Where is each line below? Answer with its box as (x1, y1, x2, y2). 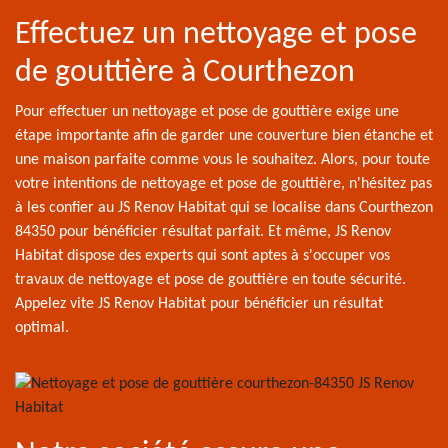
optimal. (15, 320, 69, 336)
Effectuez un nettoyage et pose (15, 19, 417, 51)
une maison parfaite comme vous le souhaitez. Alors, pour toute (15, 152, 430, 168)
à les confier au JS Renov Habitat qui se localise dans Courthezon (15, 200, 433, 216)
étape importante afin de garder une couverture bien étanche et (15, 128, 433, 144)
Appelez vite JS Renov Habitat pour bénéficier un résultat (15, 296, 383, 312)
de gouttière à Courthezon (15, 57, 355, 89)
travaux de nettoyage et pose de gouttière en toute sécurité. (15, 272, 406, 288)
